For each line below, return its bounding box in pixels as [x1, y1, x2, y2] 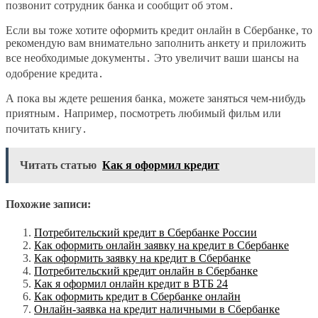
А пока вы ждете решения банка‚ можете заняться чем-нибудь [6, 92, 305, 104]
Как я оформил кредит [102, 159, 219, 171]
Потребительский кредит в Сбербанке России [34, 226, 257, 238]
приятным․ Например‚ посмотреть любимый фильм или [6, 107, 281, 119]
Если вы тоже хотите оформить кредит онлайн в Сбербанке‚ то [6, 24, 312, 36]
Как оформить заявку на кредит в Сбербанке [34, 251, 251, 264]
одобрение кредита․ [6, 67, 104, 79]
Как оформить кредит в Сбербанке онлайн [34, 290, 241, 302]
